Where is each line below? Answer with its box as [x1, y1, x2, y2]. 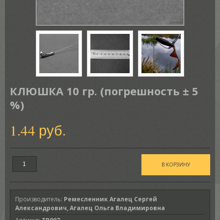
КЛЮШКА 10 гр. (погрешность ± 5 [9, 83, 198, 98]
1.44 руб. [9, 120, 66, 139]
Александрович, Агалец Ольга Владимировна [15, 204, 165, 212]
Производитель [15, 195, 61, 203]
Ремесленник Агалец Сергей [63, 195, 157, 203]
